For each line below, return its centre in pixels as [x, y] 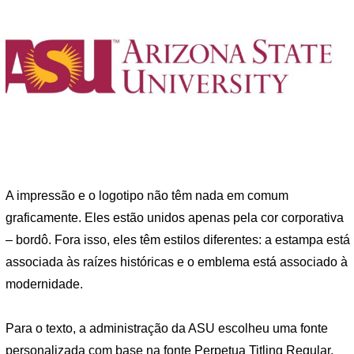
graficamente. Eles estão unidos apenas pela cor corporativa [175, 218]
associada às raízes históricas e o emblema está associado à [177, 262]
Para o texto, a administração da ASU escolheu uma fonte [167, 328]
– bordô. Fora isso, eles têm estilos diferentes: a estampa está [178, 240]
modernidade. [44, 284]
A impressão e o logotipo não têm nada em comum [147, 196]
